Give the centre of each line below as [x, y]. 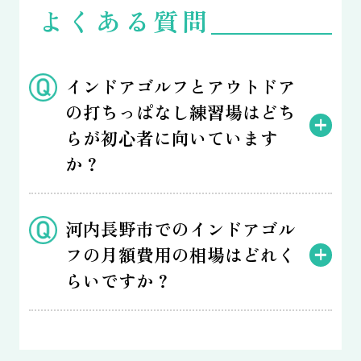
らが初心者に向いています [171, 138]
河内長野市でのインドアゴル [180, 229]
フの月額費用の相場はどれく [180, 255]
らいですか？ [118, 280]
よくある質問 [124, 21]
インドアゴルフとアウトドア [180, 86]
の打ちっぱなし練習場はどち [180, 112]
